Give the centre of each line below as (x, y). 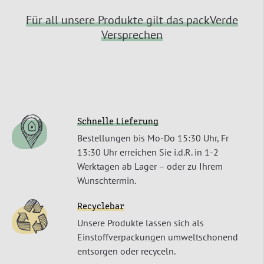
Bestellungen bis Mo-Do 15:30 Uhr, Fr (153, 138)
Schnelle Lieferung (118, 122)
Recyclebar (101, 207)
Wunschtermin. (107, 181)
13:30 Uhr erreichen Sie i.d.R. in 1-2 (148, 152)
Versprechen (132, 35)
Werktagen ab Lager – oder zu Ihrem (150, 166)
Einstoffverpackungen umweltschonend (158, 237)
